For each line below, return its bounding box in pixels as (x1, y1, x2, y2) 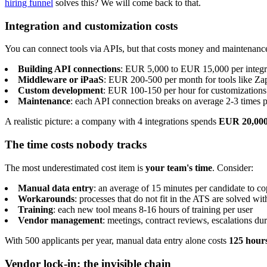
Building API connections (18, 64, 120, 74)
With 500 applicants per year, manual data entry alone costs (5, 235, 229, 246)
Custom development (18, 85, 103, 96)
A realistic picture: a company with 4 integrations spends (5, 116, 219, 127)
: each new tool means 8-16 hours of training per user (53, 204, 253, 215)
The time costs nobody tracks (5, 138, 147, 151)
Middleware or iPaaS (18, 74, 104, 85)
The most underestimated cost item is (5, 162, 145, 173)
